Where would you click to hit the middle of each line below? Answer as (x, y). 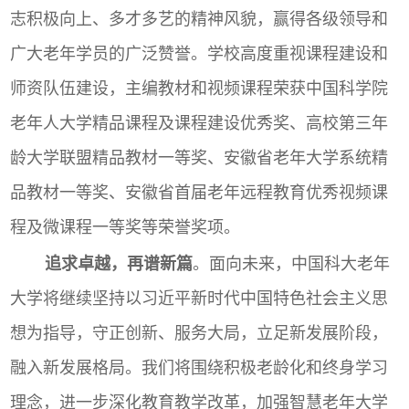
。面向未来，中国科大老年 (291, 264)
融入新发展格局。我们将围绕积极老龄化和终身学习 (199, 368)
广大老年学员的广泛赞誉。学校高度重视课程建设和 (199, 54)
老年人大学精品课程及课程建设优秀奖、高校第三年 (199, 124)
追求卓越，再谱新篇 (118, 264)
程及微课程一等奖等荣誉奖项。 (126, 228)
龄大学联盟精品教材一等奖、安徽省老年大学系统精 (199, 158)
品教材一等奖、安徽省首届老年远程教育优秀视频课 (199, 193)
